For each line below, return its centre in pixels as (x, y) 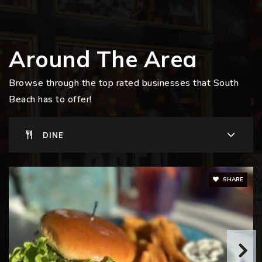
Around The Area (103, 59)
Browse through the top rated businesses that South (124, 83)
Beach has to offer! (50, 100)
